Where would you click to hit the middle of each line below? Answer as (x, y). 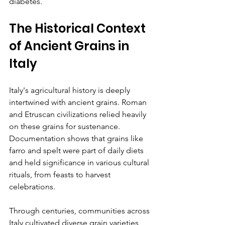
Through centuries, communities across (80, 211)
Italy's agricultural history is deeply (71, 90)
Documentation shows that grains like (77, 139)
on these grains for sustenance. (66, 127)
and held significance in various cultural (80, 163)
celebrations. (32, 187)
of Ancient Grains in (70, 46)
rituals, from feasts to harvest (61, 175)
